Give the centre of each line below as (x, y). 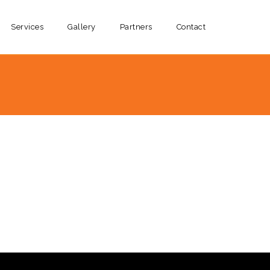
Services (27, 27)
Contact (191, 27)
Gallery (82, 27)
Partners (136, 27)
